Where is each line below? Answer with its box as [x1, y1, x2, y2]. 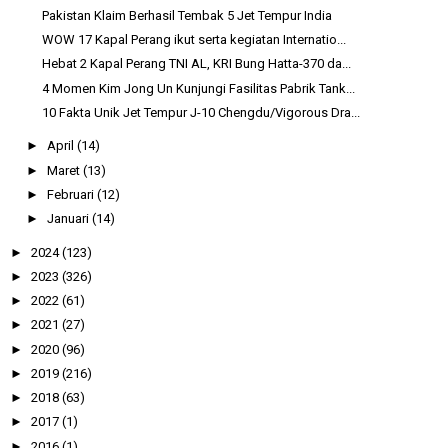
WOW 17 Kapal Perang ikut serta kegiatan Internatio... [42, 32, 347, 47]
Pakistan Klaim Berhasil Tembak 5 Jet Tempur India [42, 7, 333, 23]
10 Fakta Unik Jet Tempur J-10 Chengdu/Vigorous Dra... [42, 104, 361, 120]
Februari [46, 186, 97, 202]
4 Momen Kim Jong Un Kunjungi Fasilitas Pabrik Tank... [42, 80, 356, 96]
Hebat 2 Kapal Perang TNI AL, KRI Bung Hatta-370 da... [42, 56, 352, 72]
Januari [46, 211, 92, 226]
